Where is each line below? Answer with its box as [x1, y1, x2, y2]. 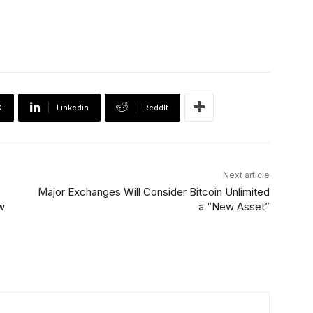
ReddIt [144, 102, 168, 112]
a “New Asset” [198, 199, 270, 213]
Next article [222, 169, 270, 180]
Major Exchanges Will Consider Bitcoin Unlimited [37, 184, 270, 198]
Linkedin [57, 102, 89, 112]
